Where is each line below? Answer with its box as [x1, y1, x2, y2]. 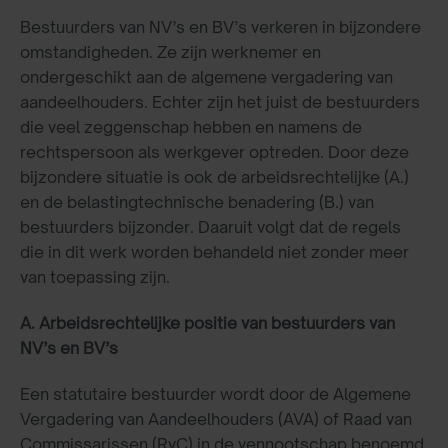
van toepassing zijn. [20, 267, 170, 288]
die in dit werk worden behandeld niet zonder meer [20, 242, 409, 263]
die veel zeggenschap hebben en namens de [20, 117, 362, 138]
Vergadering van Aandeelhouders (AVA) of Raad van [20, 408, 412, 429]
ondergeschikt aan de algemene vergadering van [20, 67, 393, 88]
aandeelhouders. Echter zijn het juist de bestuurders [20, 92, 420, 113]
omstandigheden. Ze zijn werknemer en [20, 42, 321, 63]
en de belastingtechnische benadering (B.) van [20, 192, 374, 213]
